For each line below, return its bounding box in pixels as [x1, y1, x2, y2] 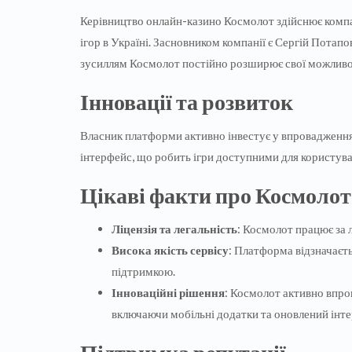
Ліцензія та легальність [112, 222, 237, 236]
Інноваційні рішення [112, 285, 225, 300]
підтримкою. [112, 264, 175, 279]
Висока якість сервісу [112, 243, 229, 258]
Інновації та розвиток [80, 88, 293, 115]
